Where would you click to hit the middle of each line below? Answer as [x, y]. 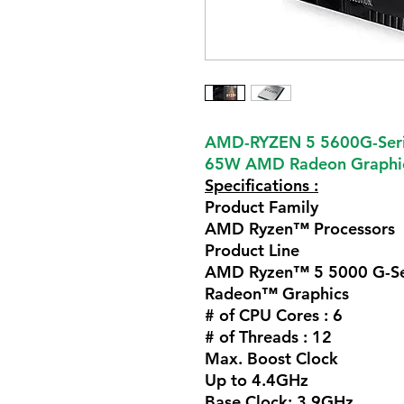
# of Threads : [258, 336]
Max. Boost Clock [271, 358]
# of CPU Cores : [269, 315]
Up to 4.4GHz [257, 380]
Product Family [262, 207]
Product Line [252, 250]
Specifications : [262, 185]
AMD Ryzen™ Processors [300, 228]
